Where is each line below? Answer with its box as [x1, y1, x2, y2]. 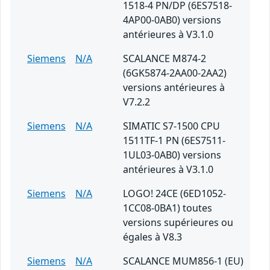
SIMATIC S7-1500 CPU [123, 119, 220, 133]
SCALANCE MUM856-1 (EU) [123, 254, 243, 268]
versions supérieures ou [123, 216, 233, 230]
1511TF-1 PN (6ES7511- [123, 134, 225, 148]
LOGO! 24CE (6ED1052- [123, 187, 226, 201]
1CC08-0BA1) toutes [123, 201, 212, 215]
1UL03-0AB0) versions [123, 148, 221, 162]
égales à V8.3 [123, 230, 182, 244]
